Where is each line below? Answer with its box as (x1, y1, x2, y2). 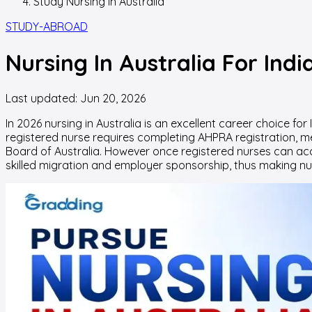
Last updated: (6, 91, 80, 106)
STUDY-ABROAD (6, 19, 88, 34)
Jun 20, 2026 (80, 91, 146, 106)
